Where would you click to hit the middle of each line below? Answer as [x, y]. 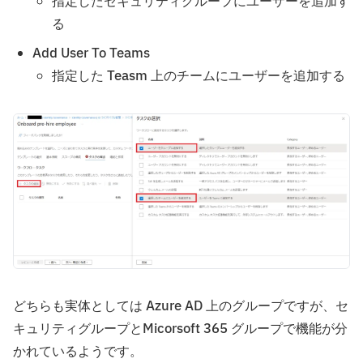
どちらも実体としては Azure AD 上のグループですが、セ [181, 306]
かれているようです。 [78, 351]
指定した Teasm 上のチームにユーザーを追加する [199, 76]
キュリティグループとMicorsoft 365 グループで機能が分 [180, 329]
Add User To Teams [91, 53]
